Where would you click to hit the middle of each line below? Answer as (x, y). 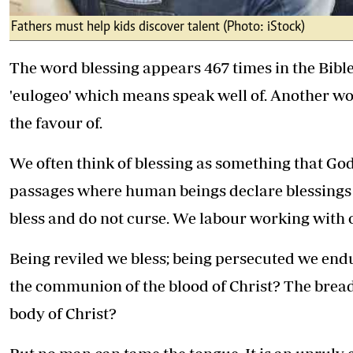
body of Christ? (63, 314)
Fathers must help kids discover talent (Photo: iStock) (158, 28)
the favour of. (56, 123)
